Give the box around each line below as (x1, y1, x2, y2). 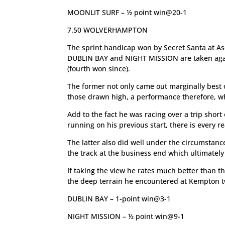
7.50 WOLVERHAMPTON (67, 25, 148, 35)
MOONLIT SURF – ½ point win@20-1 (67, 8, 187, 17)
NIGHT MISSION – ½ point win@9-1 (67, 211, 185, 221)
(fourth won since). (67, 64, 131, 73)
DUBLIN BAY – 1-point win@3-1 (67, 194, 171, 203)
